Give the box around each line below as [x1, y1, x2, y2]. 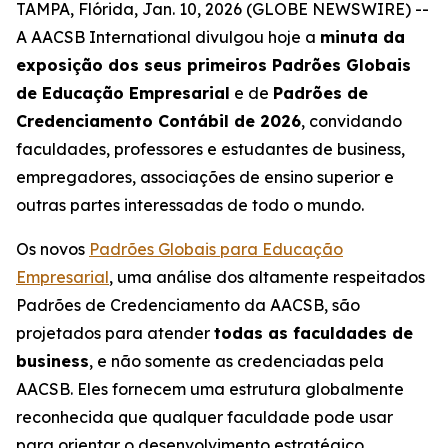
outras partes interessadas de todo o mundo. [16, 195, 364, 215]
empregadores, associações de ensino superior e [16, 167, 394, 187]
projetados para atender [16, 323, 214, 343]
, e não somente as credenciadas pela [89, 351, 384, 371]
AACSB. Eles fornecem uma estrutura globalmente [16, 379, 404, 399]
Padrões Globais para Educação [89, 239, 343, 259]
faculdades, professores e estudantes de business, [16, 139, 405, 159]
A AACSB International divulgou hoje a [16, 27, 320, 47]
